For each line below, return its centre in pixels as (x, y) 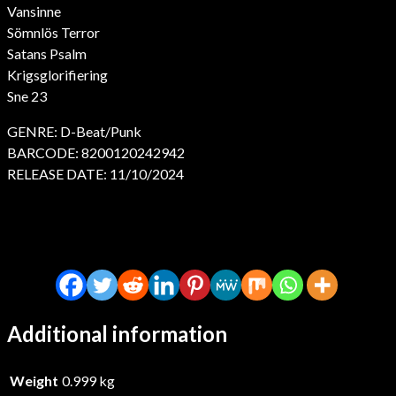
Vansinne (34, 11)
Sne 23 (27, 95)
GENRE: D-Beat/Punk (74, 131)
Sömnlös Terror (53, 32)
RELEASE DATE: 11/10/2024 (95, 173)
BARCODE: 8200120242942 (96, 152)
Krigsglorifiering (57, 74)
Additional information (117, 333)
